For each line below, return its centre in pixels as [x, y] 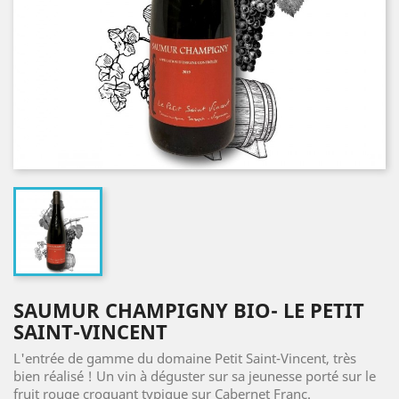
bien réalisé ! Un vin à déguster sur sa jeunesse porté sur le [195, 376]
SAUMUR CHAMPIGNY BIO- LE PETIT [189, 310]
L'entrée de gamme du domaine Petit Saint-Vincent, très [185, 358]
